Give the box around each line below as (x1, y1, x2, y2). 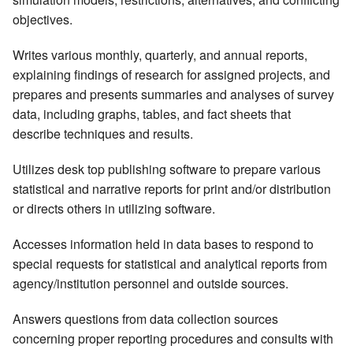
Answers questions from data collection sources (13, 310, 278, 329)
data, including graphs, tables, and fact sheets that (13, 105, 291, 124)
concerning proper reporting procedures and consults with (13, 329, 333, 348)
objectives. (13, 10, 72, 29)
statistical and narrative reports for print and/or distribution (13, 180, 331, 199)
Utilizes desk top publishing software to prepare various (13, 160, 321, 179)
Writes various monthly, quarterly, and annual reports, (13, 46, 307, 65)
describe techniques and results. (13, 124, 193, 143)
